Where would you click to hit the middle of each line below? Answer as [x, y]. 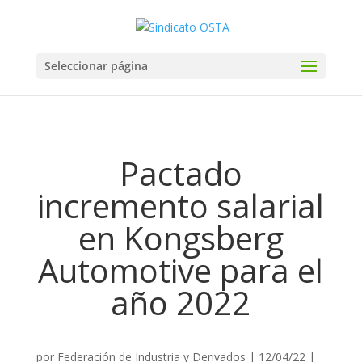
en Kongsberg [181, 238]
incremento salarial [181, 206]
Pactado [181, 173]
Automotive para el [181, 270]
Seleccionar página [96, 65]
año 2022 [181, 303]
